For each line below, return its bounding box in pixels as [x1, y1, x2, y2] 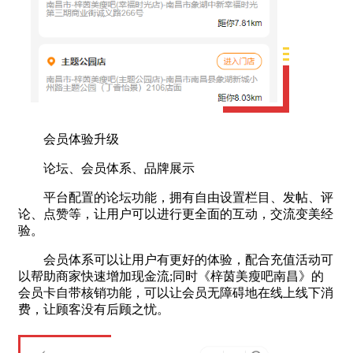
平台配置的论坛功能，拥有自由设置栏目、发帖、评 [18, 190, 333, 204]
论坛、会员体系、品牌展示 [18, 161, 195, 175]
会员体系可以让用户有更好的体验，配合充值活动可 [18, 252, 333, 266]
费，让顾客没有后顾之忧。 [18, 302, 169, 316]
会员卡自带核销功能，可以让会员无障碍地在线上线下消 [18, 285, 333, 299]
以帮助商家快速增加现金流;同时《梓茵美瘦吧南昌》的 [18, 269, 324, 283]
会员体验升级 [18, 132, 119, 146]
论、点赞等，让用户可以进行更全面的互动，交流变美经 [18, 206, 333, 221]
